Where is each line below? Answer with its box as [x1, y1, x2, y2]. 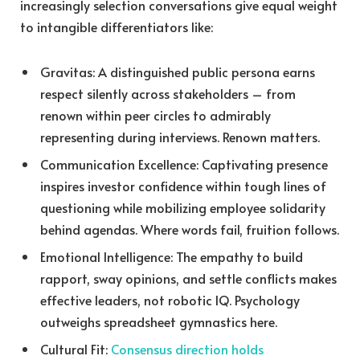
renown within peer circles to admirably [40, 105, 271, 124]
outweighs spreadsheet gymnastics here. [40, 312, 277, 330]
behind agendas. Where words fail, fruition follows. [40, 219, 339, 238]
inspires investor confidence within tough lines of [40, 176, 326, 194]
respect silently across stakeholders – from [40, 84, 296, 102]
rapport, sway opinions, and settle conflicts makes [40, 268, 337, 287]
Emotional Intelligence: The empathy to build [40, 247, 303, 265]
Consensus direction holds [111, 339, 264, 358]
